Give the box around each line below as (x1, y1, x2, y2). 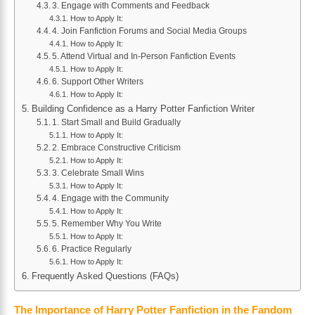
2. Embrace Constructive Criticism (52, 143, 181, 153)
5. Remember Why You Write (52, 219, 162, 229)
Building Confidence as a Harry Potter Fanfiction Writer (31, 103, 255, 115)
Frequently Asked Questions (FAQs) (31, 271, 179, 282)
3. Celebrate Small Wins (52, 168, 145, 179)
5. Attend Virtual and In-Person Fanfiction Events (52, 51, 236, 62)
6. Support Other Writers (52, 77, 144, 87)
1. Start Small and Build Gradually (52, 117, 181, 128)
